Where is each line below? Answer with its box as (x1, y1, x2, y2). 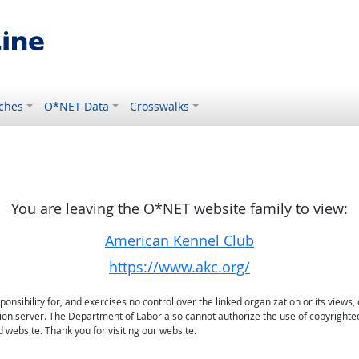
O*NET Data (44, 99, 110, 114)
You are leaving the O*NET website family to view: (11, 200, 348, 218)
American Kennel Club (105, 232, 254, 250)
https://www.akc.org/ (109, 258, 250, 276)
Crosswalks (130, 99, 190, 114)
